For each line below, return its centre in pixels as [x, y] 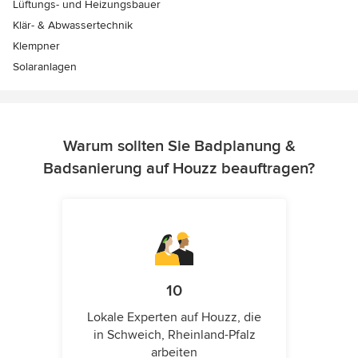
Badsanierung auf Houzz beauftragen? [179, 169]
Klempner [36, 46]
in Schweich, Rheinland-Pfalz [174, 335]
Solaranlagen [45, 67]
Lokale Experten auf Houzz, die [174, 318]
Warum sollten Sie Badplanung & [179, 147]
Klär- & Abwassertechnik [73, 26]
